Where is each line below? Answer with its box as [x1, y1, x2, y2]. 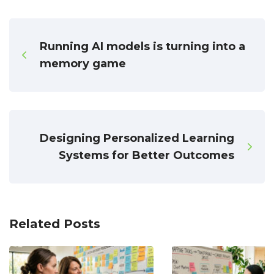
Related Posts [9, 217, 100, 232]
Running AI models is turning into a [40, 40, 245, 54]
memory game [40, 57, 126, 71]
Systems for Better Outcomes [59, 149, 234, 163]
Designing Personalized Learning [40, 131, 234, 146]
